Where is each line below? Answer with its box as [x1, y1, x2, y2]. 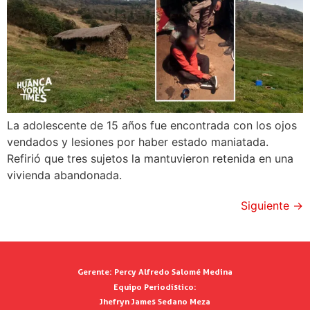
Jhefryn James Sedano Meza [100, 296, 210, 307]
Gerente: [77, 266, 112, 277]
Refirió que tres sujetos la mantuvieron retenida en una [7, 152, 293, 166]
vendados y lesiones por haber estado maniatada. [7, 135, 268, 149]
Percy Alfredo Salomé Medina [112, 266, 232, 277]
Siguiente [241, 199, 293, 213]
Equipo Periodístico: [113, 281, 197, 292]
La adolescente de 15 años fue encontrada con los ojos [7, 118, 297, 133]
